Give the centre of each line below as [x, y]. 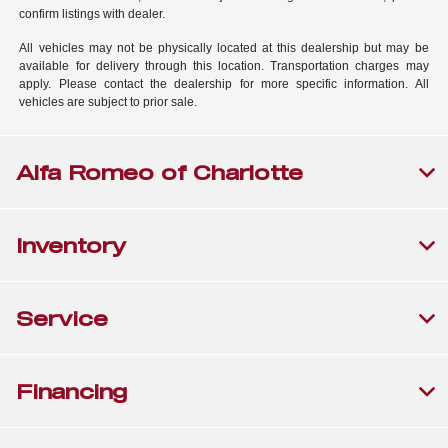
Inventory [72, 245]
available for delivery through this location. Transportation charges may [224, 66]
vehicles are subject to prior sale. [108, 102]
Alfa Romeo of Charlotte [159, 172]
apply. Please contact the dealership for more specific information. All [224, 84]
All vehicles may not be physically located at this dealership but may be [224, 48]
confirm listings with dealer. [92, 14]
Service [62, 318]
